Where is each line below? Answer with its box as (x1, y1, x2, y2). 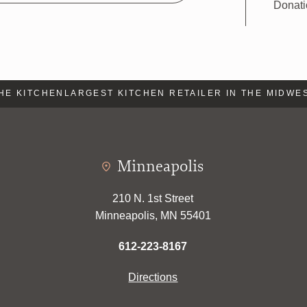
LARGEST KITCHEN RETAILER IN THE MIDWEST (47, 88, 299, 99)
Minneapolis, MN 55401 (95, 209, 211, 221)
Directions (128, 271, 178, 283)
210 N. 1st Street (112, 192, 194, 204)
